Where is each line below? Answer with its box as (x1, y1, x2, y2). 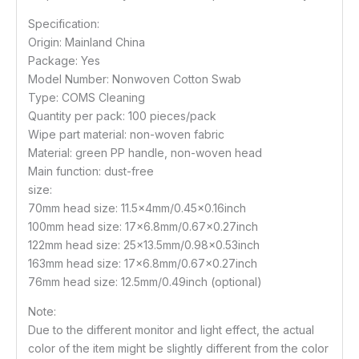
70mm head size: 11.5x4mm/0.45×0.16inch (28, 201, 246, 216)
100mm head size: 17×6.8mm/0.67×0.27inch (28, 220, 258, 234)
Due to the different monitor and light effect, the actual (28, 323, 314, 337)
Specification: (28, 17, 99, 31)
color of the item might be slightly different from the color (28, 341, 329, 356)
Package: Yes (28, 54, 100, 68)
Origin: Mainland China (28, 35, 145, 50)
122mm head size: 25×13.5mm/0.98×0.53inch (28, 238, 260, 252)
